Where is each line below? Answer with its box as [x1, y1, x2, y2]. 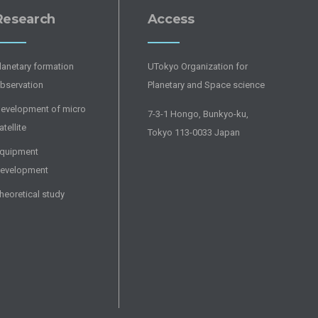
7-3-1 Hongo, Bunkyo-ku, [147, 109, 248, 120]
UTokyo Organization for [147, 61, 248, 72]
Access [147, 11, 194, 28]
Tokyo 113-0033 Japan [147, 127, 240, 138]
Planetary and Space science [147, 79, 265, 91]
